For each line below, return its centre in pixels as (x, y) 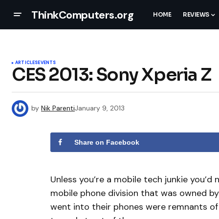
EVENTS (47, 63)
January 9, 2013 (100, 108)
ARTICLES (27, 63)
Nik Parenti (58, 108)
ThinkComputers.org (83, 15)
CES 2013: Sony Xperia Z (112, 75)
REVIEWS (196, 15)
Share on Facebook (107, 142)
